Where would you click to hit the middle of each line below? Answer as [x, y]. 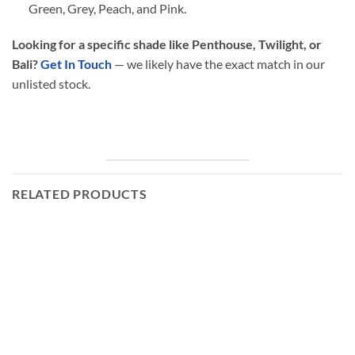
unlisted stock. [51, 84]
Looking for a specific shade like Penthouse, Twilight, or [167, 44]
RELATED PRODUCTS [80, 194]
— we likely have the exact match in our [218, 64]
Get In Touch [76, 64]
